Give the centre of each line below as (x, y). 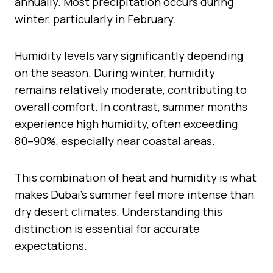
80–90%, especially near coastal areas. (115, 140)
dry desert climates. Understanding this (119, 211)
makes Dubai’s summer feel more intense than (134, 194)
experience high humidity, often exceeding (126, 123)
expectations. (51, 245)
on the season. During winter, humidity (115, 72)
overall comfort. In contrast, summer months (131, 106)
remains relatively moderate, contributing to (131, 89)
